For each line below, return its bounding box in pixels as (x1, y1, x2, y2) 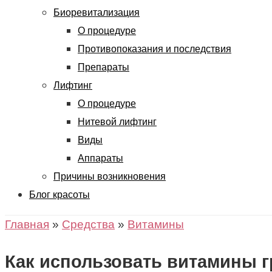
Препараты (78, 62, 129, 72)
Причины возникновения (53, 171, 166, 182)
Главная (5, 218, 49, 231)
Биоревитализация (53, 7, 140, 18)
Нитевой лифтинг (78, 117, 157, 127)
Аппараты (78, 153, 123, 163)
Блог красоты (29, 189, 90, 200)
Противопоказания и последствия (78, 44, 231, 54)
